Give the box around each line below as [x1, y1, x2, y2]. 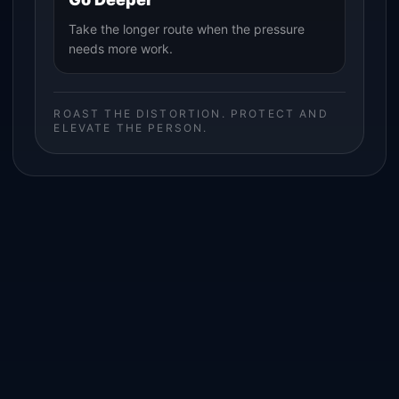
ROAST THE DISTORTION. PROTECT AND [53, 107, 329, 121]
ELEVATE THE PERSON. [53, 121, 208, 135]
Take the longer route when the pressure [69, 21, 305, 37]
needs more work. [69, 41, 174, 57]
